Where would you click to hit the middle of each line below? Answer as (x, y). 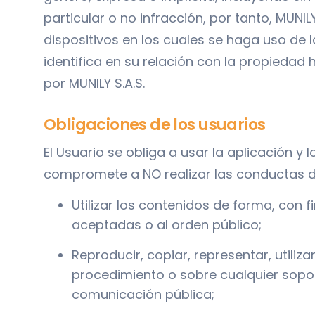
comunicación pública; (143, 294)
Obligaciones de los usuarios (155, 124)
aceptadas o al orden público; (167, 224)
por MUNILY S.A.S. (94, 83)
